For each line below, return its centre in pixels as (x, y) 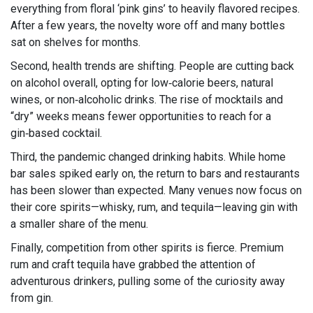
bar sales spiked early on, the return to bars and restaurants (155, 173)
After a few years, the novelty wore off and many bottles (148, 25)
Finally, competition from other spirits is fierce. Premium (147, 247)
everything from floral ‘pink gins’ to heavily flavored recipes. (155, 8)
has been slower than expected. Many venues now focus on (156, 190)
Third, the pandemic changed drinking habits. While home (148, 156)
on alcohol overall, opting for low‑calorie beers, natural (142, 82)
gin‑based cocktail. (56, 133)
